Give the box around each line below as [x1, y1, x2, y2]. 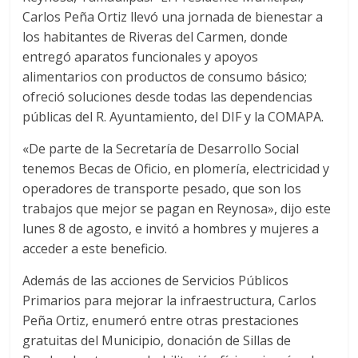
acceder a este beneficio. [22, 240, 168, 258]
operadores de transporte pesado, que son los [22, 180, 302, 198]
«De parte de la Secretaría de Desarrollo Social [22, 140, 300, 158]
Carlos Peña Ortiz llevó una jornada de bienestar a [22, 8, 324, 26]
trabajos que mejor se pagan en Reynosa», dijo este [22, 200, 332, 218]
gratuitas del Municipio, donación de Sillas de [22, 332, 292, 350]
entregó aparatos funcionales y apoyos [22, 48, 259, 66]
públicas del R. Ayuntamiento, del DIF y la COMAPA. [22, 108, 324, 126]
